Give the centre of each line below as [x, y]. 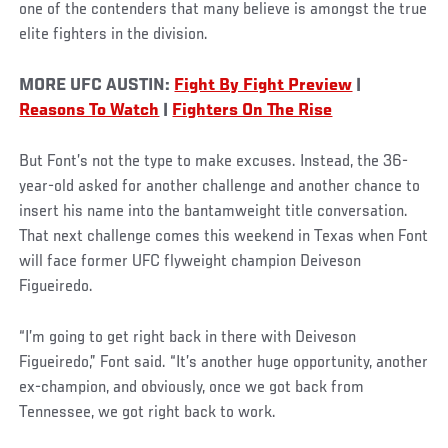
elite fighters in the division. [114, 35]
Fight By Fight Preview [263, 86]
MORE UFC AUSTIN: [97, 86]
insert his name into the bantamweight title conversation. [214, 212]
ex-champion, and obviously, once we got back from [192, 388]
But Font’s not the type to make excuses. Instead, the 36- [214, 162]
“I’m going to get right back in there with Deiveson [188, 338]
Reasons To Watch [89, 111]
